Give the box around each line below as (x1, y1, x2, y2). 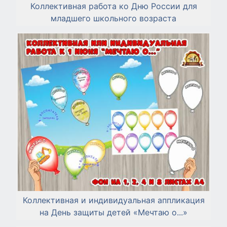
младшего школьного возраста (51, 13, 176, 23)
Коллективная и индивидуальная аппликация (22, 195, 205, 205)
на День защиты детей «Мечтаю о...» (40, 207, 187, 217)
